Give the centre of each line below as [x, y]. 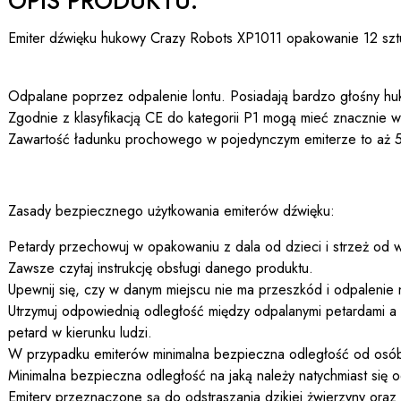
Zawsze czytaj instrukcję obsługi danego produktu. [161, 269]
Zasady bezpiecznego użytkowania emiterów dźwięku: [171, 210]
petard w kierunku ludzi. [80, 333]
